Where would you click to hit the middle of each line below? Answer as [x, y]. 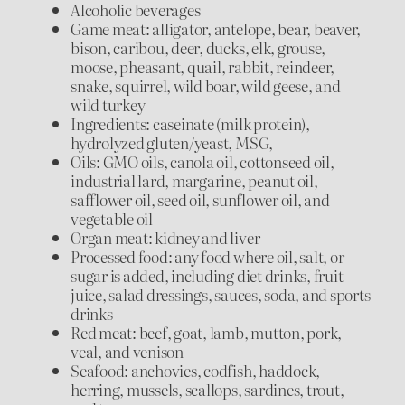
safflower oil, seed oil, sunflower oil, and [200, 200]
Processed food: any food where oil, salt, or [207, 257]
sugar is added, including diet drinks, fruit [207, 276]
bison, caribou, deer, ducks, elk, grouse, [198, 48]
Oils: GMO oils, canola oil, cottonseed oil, [202, 162]
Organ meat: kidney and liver [165, 238]
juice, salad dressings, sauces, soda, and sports [221, 295]
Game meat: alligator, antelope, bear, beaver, [216, 29]
